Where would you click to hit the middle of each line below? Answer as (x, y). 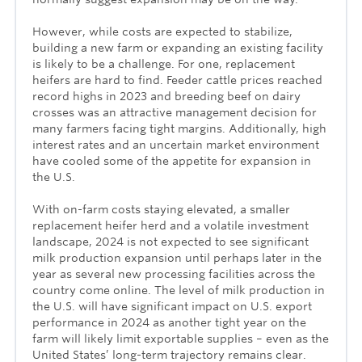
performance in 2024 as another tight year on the (169, 323)
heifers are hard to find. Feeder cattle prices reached (177, 80)
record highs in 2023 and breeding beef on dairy (166, 97)
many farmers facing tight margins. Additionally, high (179, 129)
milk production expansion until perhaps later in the (177, 258)
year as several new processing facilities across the (174, 274)
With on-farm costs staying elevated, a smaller (161, 210)
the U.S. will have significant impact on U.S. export (172, 307)
